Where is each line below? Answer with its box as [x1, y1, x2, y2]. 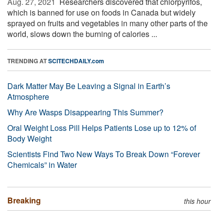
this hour [184, 196, 211, 206]
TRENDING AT [7, 56, 48, 65]
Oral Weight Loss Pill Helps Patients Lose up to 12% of [7, 122, 196, 133]
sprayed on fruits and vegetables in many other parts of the [7, 17, 208, 29]
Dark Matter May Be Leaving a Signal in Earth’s [7, 80, 170, 91]
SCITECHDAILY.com [48, 56, 104, 65]
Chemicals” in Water [7, 159, 77, 170]
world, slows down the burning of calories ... [7, 28, 157, 39]
